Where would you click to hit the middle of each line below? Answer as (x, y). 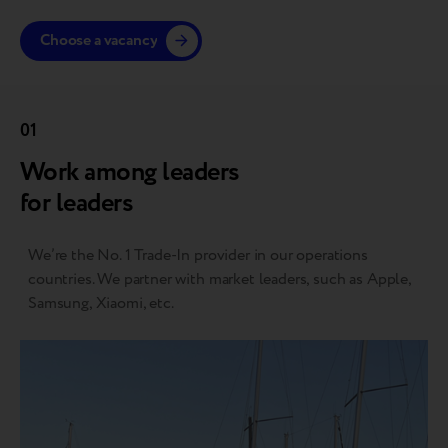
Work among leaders (130, 172)
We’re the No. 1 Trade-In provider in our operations (198, 255)
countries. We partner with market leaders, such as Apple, (219, 279)
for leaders (77, 203)
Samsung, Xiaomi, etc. (101, 303)
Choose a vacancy (99, 41)
